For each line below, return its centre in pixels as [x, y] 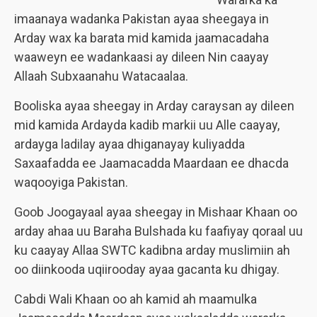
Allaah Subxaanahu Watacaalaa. [101, 76]
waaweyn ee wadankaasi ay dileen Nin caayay [142, 57]
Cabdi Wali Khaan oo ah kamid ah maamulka [136, 299]
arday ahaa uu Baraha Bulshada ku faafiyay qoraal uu [158, 231]
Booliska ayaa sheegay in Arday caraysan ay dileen [154, 106]
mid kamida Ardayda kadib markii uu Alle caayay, [147, 125]
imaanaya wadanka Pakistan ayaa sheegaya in [142, 19]
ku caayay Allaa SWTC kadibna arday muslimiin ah [152, 250]
